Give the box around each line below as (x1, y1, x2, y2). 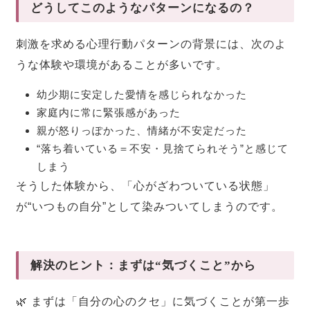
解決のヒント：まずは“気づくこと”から (30, 258, 257, 272)
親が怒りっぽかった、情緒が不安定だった (37, 125, 248, 137)
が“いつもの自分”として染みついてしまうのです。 (16, 201, 284, 213)
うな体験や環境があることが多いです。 (16, 59, 228, 71)
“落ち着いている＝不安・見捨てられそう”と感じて (37, 143, 289, 155)
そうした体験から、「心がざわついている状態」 (16, 180, 275, 192)
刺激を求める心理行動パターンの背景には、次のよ (16, 38, 287, 51)
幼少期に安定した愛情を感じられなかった (37, 89, 248, 101)
